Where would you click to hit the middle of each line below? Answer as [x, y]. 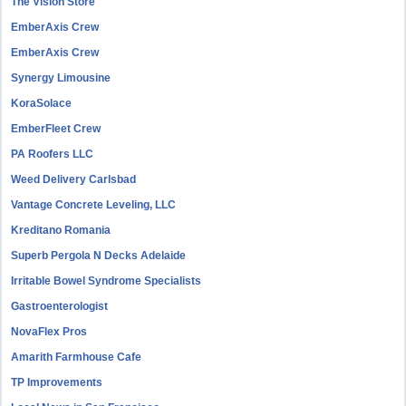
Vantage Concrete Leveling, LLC [94, 205]
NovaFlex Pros [49, 332]
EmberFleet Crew [56, 129]
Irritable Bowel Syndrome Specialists [106, 281]
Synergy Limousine [61, 78]
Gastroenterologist [60, 306]
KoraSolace [42, 103]
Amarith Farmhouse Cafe [77, 357]
